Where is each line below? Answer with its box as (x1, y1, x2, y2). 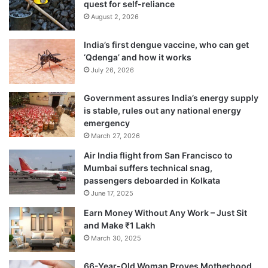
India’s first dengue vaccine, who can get (84, 39, 249, 50)
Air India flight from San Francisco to (84, 150, 233, 160)
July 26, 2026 (91, 65, 134, 74)
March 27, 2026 (91, 131, 140, 140)
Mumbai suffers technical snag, (84, 162, 212, 173)
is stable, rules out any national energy (84, 105, 241, 115)
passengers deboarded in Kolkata (84, 175, 220, 185)
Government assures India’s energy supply (84, 92, 258, 103)
